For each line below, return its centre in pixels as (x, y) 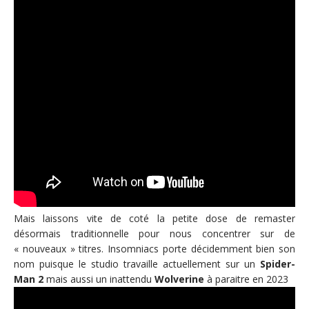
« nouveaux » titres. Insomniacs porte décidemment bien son (154, 248)
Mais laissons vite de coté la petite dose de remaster (154, 218)
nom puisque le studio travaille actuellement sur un (137, 263)
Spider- (278, 263)
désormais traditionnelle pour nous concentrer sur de (154, 233)
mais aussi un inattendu (99, 279)
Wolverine (179, 279)
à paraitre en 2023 (246, 279)
